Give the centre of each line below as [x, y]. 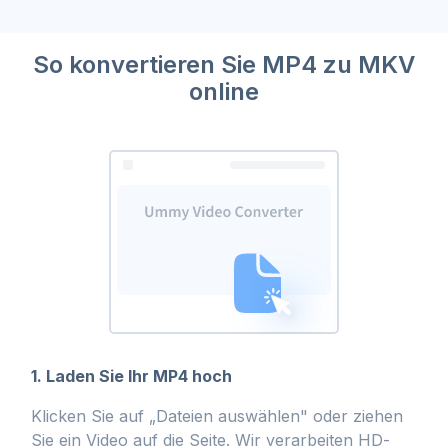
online [224, 91]
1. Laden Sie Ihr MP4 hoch [131, 376]
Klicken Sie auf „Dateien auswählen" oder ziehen [217, 416]
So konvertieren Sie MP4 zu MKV [224, 64]
